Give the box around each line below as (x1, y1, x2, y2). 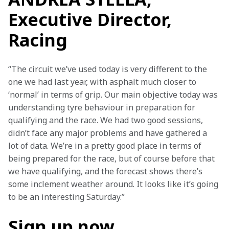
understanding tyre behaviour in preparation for (8, 102, 197, 113)
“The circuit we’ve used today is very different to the (8, 63, 209, 75)
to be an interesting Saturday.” (8, 191, 125, 202)
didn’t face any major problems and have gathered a (8, 127, 209, 139)
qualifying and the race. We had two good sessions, (8, 114, 205, 126)
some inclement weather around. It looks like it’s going (8, 178, 220, 190)
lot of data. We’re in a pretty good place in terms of (8, 140, 203, 151)
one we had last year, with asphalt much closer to (8, 76, 198, 87)
